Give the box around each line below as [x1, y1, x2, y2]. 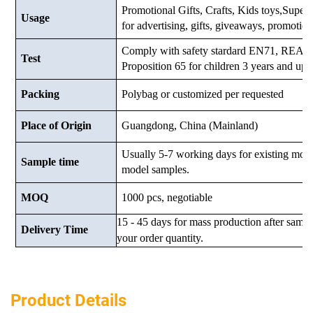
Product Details [10, 290, 126, 310]
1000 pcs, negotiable [121, 191, 212, 204]
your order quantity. [117, 231, 204, 244]
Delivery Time [20, 224, 88, 236]
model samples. [121, 163, 189, 176]
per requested [224, 88, 284, 101]
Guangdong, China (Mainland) [121, 119, 258, 132]
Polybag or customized [121, 88, 222, 101]
